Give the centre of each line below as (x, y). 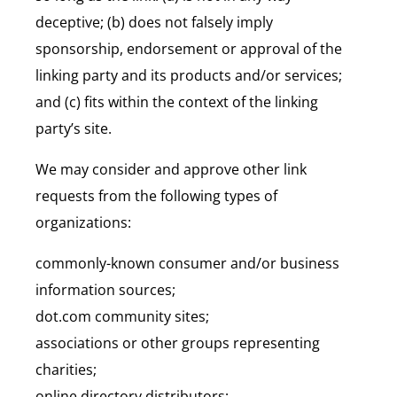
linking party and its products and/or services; (189, 75)
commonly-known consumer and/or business (187, 263)
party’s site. (74, 128)
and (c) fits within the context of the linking (177, 101)
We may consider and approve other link (171, 169)
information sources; (105, 289)
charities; (66, 369)
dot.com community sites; (122, 316)
